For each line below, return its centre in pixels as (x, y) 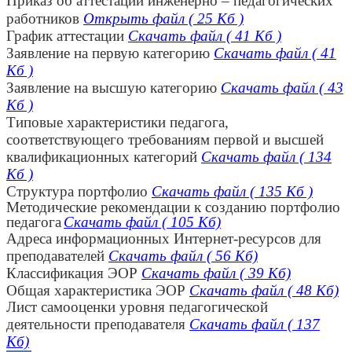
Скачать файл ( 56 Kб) (183, 256)
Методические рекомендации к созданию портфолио (173, 207)
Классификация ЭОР (74, 273)
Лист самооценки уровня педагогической (137, 307)
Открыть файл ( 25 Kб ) (163, 19)
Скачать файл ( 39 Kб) (216, 273)
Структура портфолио (79, 192)
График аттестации (67, 36)
